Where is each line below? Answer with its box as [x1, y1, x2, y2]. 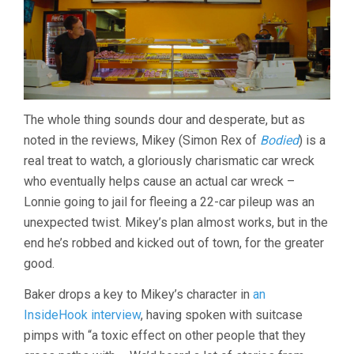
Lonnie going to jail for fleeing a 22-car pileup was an [24, 194, 314, 209]
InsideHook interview [24, 307, 141, 322]
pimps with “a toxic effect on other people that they [24, 327, 306, 343]
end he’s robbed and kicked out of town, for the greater [24, 235, 324, 250]
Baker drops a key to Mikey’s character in [24, 286, 253, 302]
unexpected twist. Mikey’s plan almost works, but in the [24, 214, 328, 230]
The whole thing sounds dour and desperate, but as [24, 111, 305, 127]
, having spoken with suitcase [141, 307, 303, 322]
